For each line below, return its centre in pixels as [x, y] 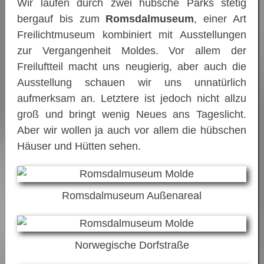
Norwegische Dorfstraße [132, 245]
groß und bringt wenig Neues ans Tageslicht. [132, 114]
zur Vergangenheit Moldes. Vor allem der [132, 50]
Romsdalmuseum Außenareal [132, 195]
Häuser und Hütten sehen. [79, 146]
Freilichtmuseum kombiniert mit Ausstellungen [132, 34]
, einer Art [220, 19]
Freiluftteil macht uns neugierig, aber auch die [132, 66]
